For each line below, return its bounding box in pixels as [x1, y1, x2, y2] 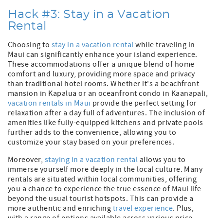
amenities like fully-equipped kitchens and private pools [8, 117, 203, 127]
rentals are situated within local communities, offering [8, 174, 197, 184]
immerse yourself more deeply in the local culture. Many [8, 164, 203, 174]
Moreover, [8, 154, 45, 164]
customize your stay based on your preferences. [8, 137, 175, 147]
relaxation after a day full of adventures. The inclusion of [8, 108, 205, 118]
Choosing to [8, 39, 52, 50]
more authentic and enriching [8, 203, 113, 213]
